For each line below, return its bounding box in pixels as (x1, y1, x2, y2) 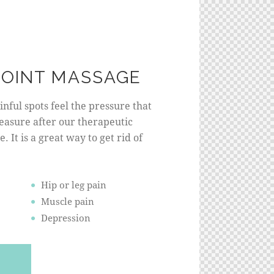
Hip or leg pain (41, 179, 106, 191)
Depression (41, 212, 91, 224)
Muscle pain (41, 195, 94, 207)
